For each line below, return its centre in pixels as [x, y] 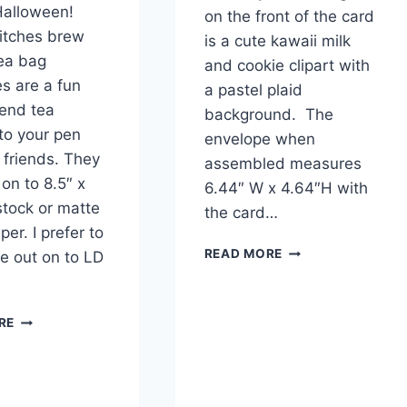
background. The [268, 115]
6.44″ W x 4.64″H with [286, 189]
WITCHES [45, 338]
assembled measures [283, 164]
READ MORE [243, 254]
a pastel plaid [253, 90]
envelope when [259, 139]
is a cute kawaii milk [277, 41]
